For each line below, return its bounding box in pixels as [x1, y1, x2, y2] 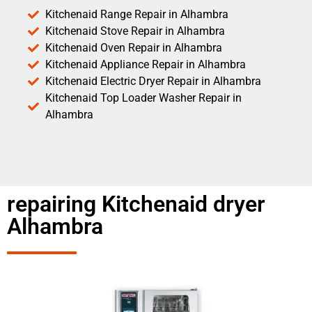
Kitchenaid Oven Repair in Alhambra [45, 40, 222, 54]
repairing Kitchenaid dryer [7, 190, 265, 217]
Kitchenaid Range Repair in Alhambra [45, 7, 228, 21]
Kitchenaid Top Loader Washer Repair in [45, 91, 242, 104]
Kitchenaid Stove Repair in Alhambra [45, 24, 225, 38]
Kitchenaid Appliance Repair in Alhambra [45, 57, 246, 71]
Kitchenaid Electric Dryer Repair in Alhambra [45, 74, 261, 88]
